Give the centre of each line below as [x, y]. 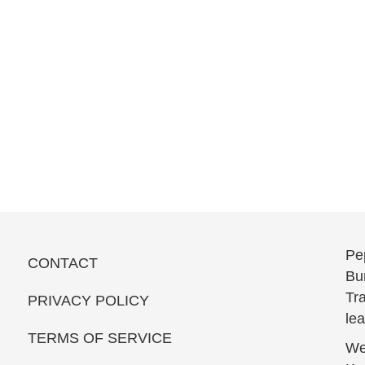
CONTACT [62, 264]
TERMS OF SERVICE [99, 339]
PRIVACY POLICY [88, 301]
